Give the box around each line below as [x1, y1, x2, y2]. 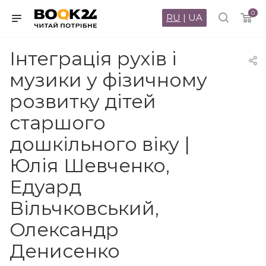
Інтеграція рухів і [9, 47, 177, 70]
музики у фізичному [9, 68, 207, 91]
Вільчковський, [9, 197, 159, 220]
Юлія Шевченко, [9, 154, 170, 177]
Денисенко [9, 239, 120, 262]
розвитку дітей [9, 90, 156, 113]
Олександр [9, 218, 119, 241]
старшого [9, 111, 106, 134]
